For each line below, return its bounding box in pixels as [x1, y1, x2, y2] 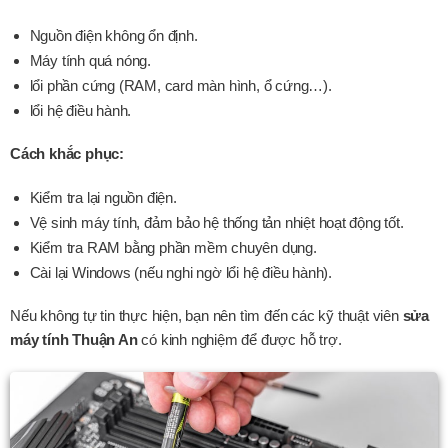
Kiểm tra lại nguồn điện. [29, 188, 177, 206]
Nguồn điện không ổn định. [29, 27, 198, 45]
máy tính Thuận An [10, 331, 138, 349]
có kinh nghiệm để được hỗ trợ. [137, 331, 342, 349]
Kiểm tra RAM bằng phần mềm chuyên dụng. [29, 238, 317, 256]
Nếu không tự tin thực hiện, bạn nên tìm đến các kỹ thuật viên [10, 307, 403, 325]
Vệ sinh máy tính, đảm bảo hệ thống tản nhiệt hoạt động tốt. [29, 213, 404, 231]
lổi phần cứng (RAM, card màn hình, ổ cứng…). [29, 76, 332, 94]
